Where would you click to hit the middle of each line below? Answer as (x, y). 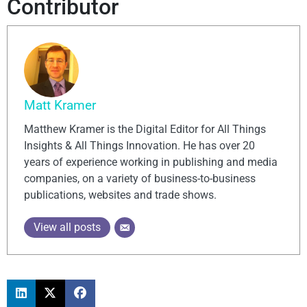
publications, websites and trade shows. (120, 195)
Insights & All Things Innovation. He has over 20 (139, 146)
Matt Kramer (60, 106)
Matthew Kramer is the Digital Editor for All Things (145, 130)
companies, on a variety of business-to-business (140, 179)
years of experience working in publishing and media (151, 162)
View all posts (67, 228)
